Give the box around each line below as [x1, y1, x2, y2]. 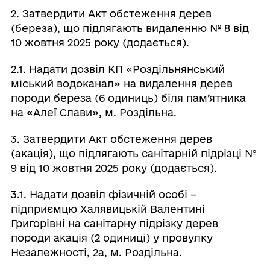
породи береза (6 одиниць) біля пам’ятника [10, 92, 246, 104]
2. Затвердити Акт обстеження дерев [10, 7, 212, 19]
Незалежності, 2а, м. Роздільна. [10, 246, 182, 258]
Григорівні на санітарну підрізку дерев [10, 217, 218, 229]
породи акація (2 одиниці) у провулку [10, 231, 213, 243]
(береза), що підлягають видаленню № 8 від [10, 22, 249, 34]
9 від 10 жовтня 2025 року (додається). [10, 162, 217, 174]
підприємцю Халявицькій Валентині [10, 202, 205, 215]
